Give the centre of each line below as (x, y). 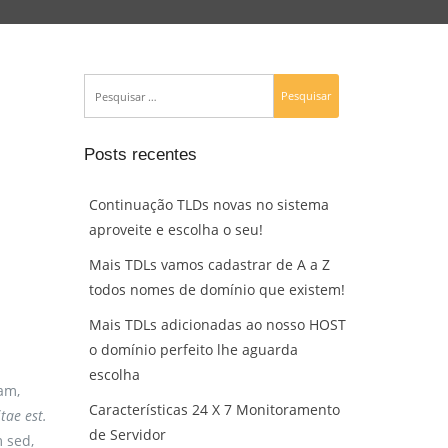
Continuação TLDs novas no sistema (208, 204)
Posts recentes (140, 155)
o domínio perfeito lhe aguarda (193, 349)
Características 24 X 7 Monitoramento (214, 409)
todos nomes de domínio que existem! (216, 289)
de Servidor (127, 434)
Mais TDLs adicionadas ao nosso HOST (217, 324)
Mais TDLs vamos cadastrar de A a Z (209, 264)
